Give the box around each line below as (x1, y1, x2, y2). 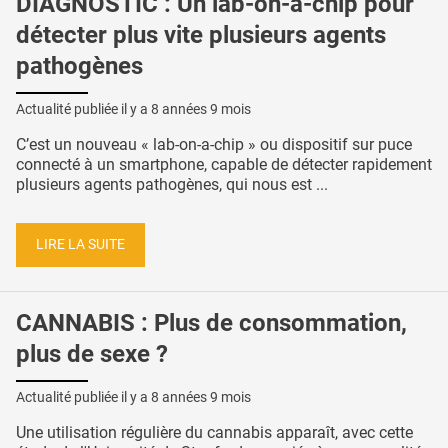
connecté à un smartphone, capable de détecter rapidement (16, 154, 432, 174)
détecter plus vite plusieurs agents (16, 20, 386, 49)
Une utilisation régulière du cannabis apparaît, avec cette (16, 422, 413, 442)
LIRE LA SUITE (36, 236, 125, 254)
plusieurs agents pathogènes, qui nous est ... (16, 174, 328, 194)
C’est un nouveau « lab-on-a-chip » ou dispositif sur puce (16, 134, 412, 154)
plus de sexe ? (16, 340, 168, 368)
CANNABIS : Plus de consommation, (16, 309, 407, 337)
